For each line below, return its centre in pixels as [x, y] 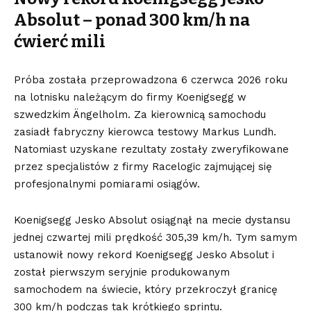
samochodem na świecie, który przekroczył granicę [146, 289]
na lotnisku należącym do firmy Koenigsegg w [130, 97]
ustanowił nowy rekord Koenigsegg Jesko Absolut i [144, 254]
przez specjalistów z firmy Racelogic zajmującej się [143, 166]
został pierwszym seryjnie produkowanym [122, 272]
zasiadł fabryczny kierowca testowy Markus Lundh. [145, 132]
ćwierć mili [60, 41]
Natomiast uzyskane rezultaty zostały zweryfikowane [151, 149]
